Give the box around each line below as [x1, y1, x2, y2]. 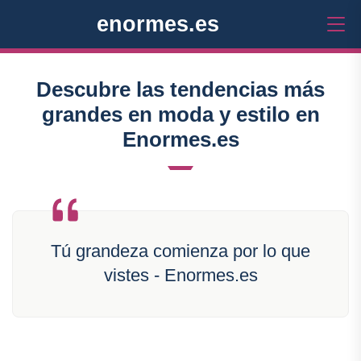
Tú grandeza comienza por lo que [51, 241, 310, 261]
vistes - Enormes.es [103, 265, 258, 285]
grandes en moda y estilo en [41, 102, 320, 127]
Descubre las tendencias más [36, 77, 325, 102]
